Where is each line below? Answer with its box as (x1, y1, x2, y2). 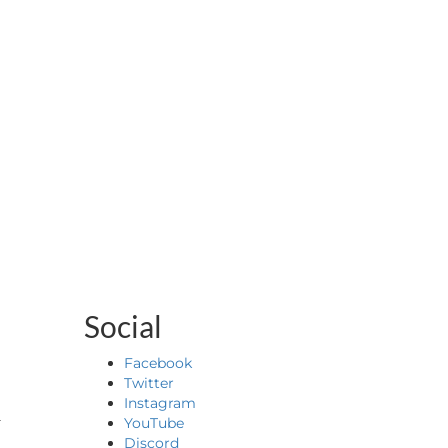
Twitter (123, 374, 174, 392)
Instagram (123, 394, 196, 412)
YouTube (123, 414, 184, 432)
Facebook (123, 354, 192, 372)
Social (83, 308, 162, 344)
